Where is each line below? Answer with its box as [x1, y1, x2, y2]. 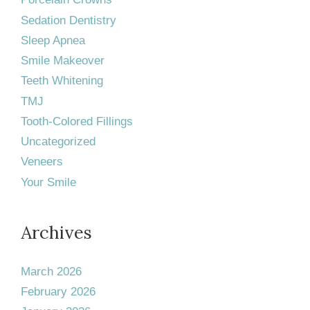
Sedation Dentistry [21, 13, 116, 27]
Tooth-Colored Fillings [21, 114, 133, 128]
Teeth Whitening [21, 74, 103, 88]
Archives [21, 221, 92, 244]
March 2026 [21, 264, 82, 278]
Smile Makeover [21, 54, 104, 68]
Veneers [21, 155, 63, 169]
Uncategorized [21, 135, 95, 149]
